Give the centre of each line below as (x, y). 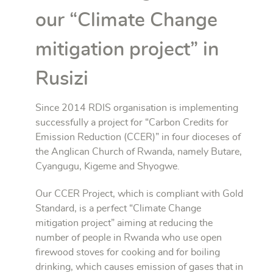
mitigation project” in (127, 49)
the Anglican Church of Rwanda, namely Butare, (139, 151)
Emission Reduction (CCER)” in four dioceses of (138, 137)
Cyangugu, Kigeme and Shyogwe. (108, 166)
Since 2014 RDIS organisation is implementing (137, 108)
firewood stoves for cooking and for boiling (128, 252)
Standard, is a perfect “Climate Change (118, 208)
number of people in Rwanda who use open (129, 237)
